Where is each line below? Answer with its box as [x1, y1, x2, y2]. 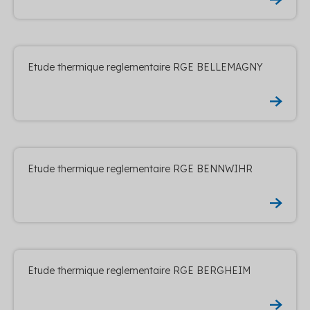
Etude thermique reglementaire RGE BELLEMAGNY [28, 60, 263, 73]
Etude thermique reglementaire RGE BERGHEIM [28, 264, 250, 277]
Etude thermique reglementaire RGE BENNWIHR [28, 162, 253, 175]
